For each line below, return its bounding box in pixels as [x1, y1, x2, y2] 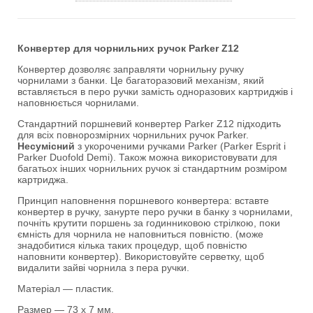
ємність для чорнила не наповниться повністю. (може [17, 228, 263, 240]
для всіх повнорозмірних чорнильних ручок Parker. [17, 129, 249, 140]
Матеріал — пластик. [17, 283, 117, 294]
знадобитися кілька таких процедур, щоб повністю [17, 240, 247, 251]
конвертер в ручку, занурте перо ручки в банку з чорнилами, [17, 206, 293, 217]
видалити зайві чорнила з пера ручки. [17, 262, 189, 273]
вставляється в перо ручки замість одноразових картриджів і [17, 86, 293, 97]
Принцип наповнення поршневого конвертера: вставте [17, 195, 269, 206]
